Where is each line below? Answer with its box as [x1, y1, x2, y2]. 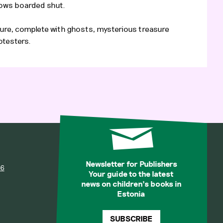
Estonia [117, 189, 146, 200]
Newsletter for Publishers [85, 159, 177, 170]
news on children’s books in [81, 179, 182, 190]
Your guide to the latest [89, 169, 174, 180]
